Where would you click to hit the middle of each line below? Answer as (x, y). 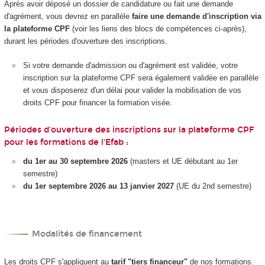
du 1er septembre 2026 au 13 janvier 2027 (100, 186)
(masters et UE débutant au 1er (184, 161)
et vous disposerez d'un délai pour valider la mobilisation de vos (132, 90)
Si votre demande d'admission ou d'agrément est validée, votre (130, 65)
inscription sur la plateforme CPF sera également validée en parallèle (141, 77)
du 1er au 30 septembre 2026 (77, 161)
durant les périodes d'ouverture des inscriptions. (85, 41)
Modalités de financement (87, 234)
